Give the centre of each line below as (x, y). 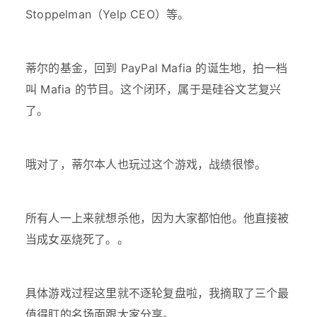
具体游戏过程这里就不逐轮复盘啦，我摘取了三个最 (157, 293)
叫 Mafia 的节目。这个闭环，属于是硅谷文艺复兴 (154, 90)
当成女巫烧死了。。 (77, 240)
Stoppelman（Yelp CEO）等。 (108, 15)
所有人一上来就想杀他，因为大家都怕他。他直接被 (157, 218)
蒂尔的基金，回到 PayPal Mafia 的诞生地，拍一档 (156, 68)
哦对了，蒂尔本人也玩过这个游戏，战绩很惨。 (146, 165)
